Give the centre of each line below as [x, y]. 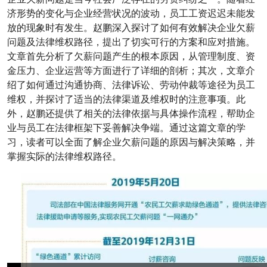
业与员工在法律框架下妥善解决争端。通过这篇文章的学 [126, 128]
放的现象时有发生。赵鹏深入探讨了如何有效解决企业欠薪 [131, 28]
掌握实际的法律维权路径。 [64, 156]
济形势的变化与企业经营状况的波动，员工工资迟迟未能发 [131, 13]
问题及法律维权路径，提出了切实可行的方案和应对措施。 [131, 42]
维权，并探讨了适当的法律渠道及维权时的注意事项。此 [126, 99]
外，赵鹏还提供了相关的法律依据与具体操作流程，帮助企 [131, 114]
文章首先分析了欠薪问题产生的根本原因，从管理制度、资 [131, 56]
